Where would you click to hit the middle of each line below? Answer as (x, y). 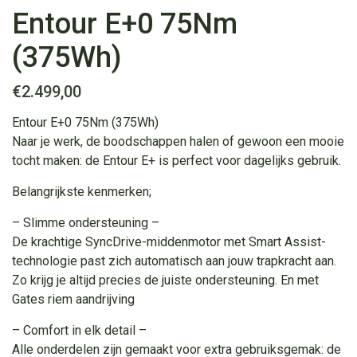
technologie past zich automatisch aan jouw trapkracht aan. (174, 261)
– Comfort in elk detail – (79, 330)
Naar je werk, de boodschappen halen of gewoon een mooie (178, 141)
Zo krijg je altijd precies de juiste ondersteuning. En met (165, 280)
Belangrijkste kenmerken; (82, 191)
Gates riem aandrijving (73, 299)
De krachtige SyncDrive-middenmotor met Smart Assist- (169, 241)
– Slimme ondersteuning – (86, 222)
